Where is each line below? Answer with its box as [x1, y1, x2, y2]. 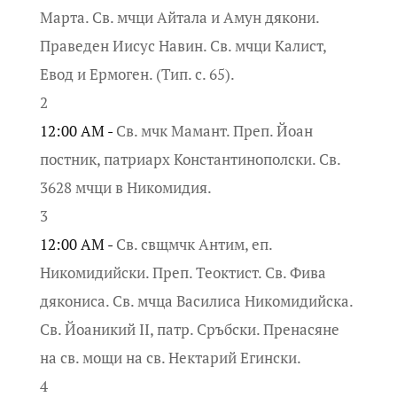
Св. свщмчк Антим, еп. [115, 233, 272, 254]
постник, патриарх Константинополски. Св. [39, 148, 340, 169]
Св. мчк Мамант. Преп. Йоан [115, 120, 313, 141]
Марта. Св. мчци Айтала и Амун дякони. [39, 6, 319, 27]
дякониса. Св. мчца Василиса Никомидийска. [39, 290, 353, 311]
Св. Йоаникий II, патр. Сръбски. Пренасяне [39, 318, 339, 339]
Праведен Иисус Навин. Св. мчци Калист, [39, 35, 326, 56]
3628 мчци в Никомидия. [39, 176, 212, 198]
